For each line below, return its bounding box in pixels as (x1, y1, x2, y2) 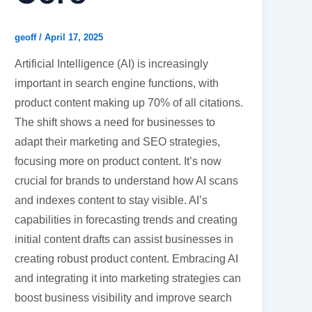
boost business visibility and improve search (15, 292, 233, 304)
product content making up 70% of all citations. (15, 97, 244, 109)
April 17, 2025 (45, 31, 104, 42)
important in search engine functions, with (15, 77, 219, 90)
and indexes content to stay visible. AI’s (15, 194, 208, 207)
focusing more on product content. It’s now (15, 155, 222, 168)
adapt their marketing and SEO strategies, (15, 136, 221, 148)
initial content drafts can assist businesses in (15, 233, 234, 246)
